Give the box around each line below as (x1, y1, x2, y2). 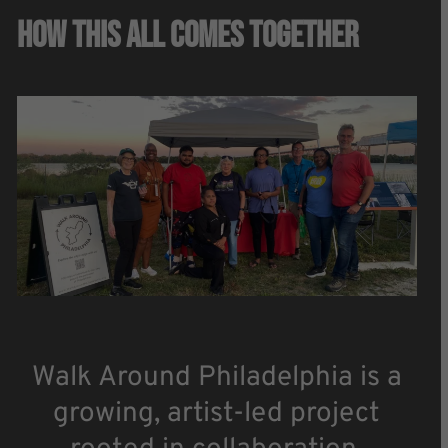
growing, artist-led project (53, 396, 380, 432)
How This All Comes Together (16, 15, 359, 58)
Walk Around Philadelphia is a (31, 360, 402, 396)
